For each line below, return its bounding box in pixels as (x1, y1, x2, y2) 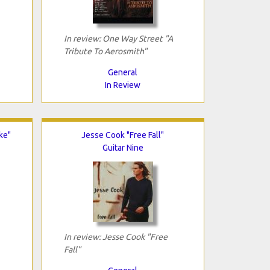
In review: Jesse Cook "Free (63, 231, 168, 242)
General (108, 67, 137, 77)
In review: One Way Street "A (63, 33, 173, 43)
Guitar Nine (102, 142, 143, 152)
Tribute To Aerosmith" (63, 46, 147, 56)
